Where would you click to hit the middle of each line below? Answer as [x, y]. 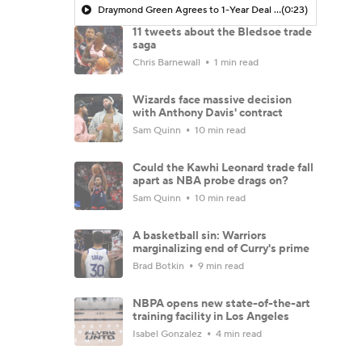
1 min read [235, 62]
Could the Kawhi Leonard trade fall [223, 168]
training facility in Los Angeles [211, 316]
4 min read [238, 334]
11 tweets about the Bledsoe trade [222, 32]
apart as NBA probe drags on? [210, 181]
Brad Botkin [160, 266]
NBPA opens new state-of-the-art [221, 303]
